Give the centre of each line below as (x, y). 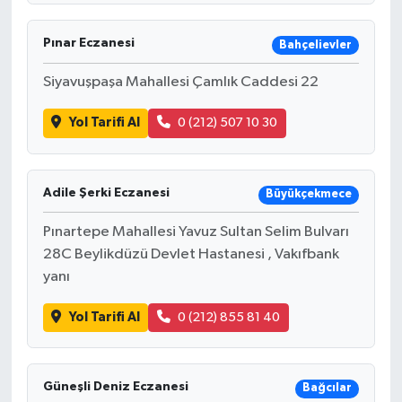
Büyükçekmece (308, 195)
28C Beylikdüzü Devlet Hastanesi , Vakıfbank (191, 254)
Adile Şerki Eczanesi (106, 192)
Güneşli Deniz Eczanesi (115, 387)
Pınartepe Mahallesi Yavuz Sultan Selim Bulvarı (196, 232)
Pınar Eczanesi (88, 44)
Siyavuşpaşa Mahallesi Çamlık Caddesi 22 (180, 83)
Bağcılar (327, 389)
